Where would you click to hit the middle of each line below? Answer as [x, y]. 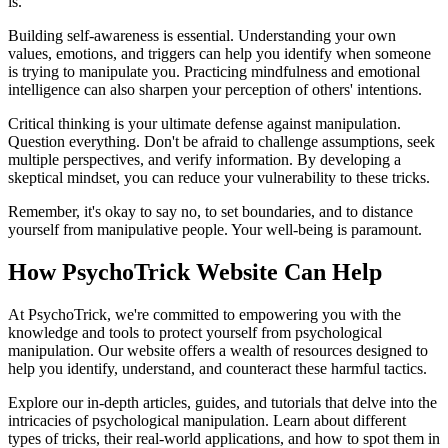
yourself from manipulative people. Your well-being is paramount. [215, 230]
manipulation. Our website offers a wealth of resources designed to [218, 350]
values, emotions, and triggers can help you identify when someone [219, 54]
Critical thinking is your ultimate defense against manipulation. [204, 124]
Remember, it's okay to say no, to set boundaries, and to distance [210, 212]
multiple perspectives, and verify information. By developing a [204, 160]
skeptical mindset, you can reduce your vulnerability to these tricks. [219, 178]
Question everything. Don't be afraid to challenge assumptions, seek [221, 142]
